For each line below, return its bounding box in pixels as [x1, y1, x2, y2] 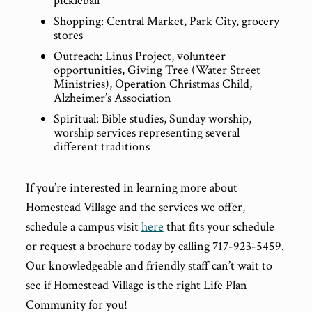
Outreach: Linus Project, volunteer [53, 48, 226, 64]
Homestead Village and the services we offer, [25, 199, 245, 215]
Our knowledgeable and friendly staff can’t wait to [25, 258, 272, 274]
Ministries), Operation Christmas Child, [53, 76, 252, 92]
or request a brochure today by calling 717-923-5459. [25, 238, 284, 254]
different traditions [53, 139, 150, 155]
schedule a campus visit [25, 219, 141, 235]
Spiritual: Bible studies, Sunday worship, [53, 111, 251, 127]
